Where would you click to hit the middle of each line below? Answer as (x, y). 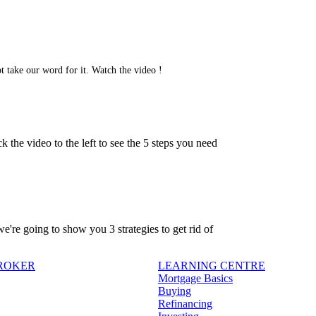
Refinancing (185, 303)
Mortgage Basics (195, 278)
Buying (175, 291)
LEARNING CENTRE (212, 265)
